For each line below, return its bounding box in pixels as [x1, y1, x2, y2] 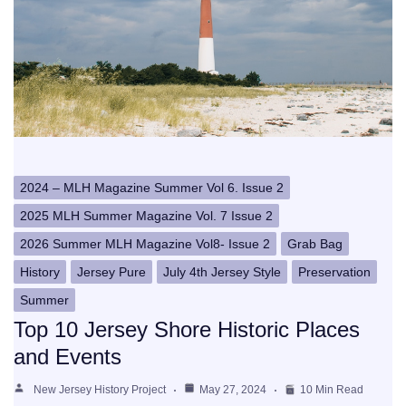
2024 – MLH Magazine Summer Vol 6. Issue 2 [20, 180, 284, 196]
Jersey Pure [77, 265, 146, 280]
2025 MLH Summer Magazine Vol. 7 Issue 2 [20, 208, 273, 224]
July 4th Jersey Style [163, 265, 281, 280]
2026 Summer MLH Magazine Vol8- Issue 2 [20, 237, 270, 252]
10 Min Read [300, 383, 363, 397]
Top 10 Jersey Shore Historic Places [14, 317, 360, 343]
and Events [14, 344, 121, 370]
